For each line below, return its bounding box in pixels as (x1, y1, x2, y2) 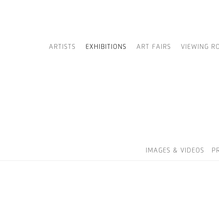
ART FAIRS (136, 44, 171, 50)
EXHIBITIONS (86, 44, 127, 50)
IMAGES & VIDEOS (146, 148, 204, 154)
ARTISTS (49, 44, 76, 50)
